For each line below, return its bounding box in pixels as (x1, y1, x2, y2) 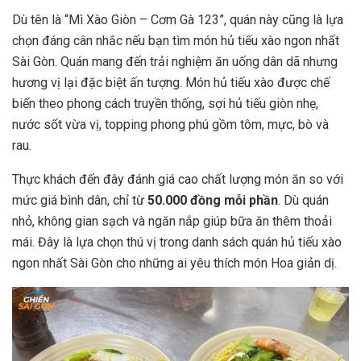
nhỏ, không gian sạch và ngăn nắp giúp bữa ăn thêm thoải (12, 213, 332, 229)
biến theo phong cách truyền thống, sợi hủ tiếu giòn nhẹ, (12, 95, 318, 111)
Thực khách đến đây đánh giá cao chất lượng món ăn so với (12, 171, 343, 187)
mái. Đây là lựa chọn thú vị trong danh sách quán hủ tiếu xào (12, 234, 342, 250)
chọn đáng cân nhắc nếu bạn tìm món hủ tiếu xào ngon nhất (12, 32, 339, 48)
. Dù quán (278, 192, 329, 208)
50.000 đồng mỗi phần (147, 192, 278, 208)
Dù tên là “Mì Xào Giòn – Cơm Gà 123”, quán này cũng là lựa (12, 11, 343, 27)
